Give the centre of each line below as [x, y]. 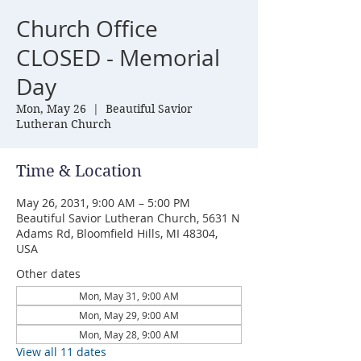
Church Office [87, 29]
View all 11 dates [61, 352]
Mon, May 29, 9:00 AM [129, 315]
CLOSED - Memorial [118, 58]
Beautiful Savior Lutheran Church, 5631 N [128, 218]
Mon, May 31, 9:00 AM [129, 296]
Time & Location [79, 171]
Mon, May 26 [51, 109]
